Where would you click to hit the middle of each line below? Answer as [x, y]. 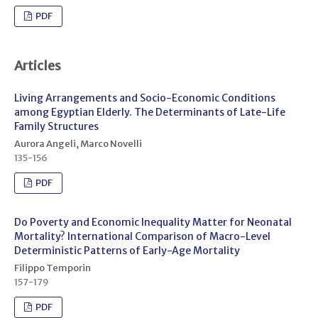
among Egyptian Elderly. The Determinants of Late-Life [149, 112]
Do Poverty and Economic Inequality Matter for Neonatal [153, 222]
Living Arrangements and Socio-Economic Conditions [144, 98]
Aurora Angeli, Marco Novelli [78, 143]
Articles [37, 65]
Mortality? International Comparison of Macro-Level [142, 236]
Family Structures [56, 126]
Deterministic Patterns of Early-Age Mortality [127, 250]
